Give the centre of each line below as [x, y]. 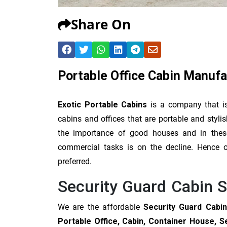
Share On [101, 24]
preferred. [75, 161]
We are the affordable [101, 207]
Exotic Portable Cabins [103, 104]
